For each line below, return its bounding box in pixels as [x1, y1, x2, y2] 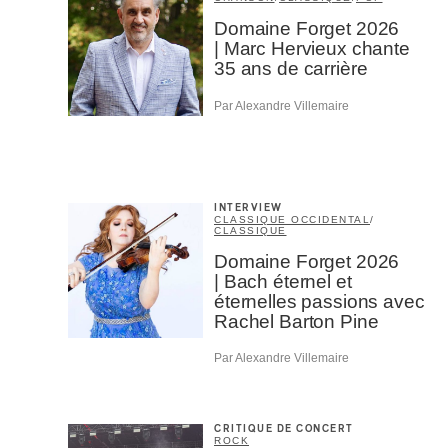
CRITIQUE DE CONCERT [214, 424, 354, 435]
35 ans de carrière [214, 58, 368, 80]
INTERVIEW [214, 202, 283, 213]
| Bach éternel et [214, 270, 352, 292]
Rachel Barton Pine [214, 310, 379, 332]
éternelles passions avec [214, 290, 425, 312]
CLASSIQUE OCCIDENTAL [214, 213, 370, 225]
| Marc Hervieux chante [214, 38, 410, 60]
